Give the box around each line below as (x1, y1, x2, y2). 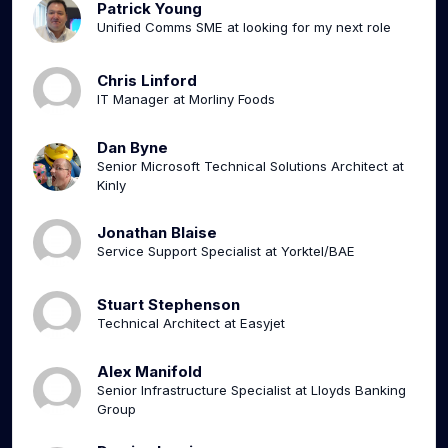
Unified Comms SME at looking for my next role (97, 19, 391, 36)
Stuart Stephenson (97, 295, 240, 315)
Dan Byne (97, 137, 168, 157)
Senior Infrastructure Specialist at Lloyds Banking (97, 381, 406, 398)
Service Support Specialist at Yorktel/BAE (97, 243, 355, 260)
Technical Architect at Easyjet (97, 315, 285, 332)
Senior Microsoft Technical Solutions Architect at (97, 157, 404, 174)
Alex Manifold (97, 361, 202, 381)
